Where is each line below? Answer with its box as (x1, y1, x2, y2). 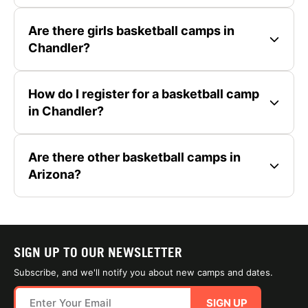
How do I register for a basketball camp (28, 87, 259, 102)
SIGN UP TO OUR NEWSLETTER (14, 245, 182, 261)
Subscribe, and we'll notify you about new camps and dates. (14, 267, 273, 278)
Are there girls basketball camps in (28, 23, 234, 38)
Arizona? (28, 167, 81, 182)
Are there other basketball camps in (28, 150, 241, 165)
